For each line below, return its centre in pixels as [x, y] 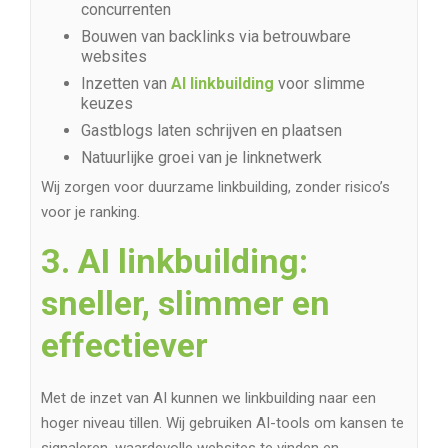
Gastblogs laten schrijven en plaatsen [211, 131]
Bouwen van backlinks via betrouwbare [216, 37]
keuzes [107, 104]
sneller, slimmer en [185, 303]
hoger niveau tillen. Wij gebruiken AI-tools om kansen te [222, 423]
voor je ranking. [90, 212]
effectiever [124, 345]
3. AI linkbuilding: [174, 261]
